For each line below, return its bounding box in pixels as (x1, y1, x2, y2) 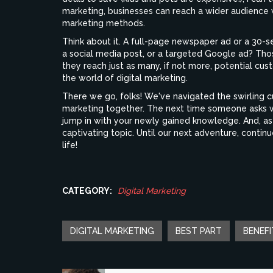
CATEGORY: (62, 185, 112, 196)
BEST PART (175, 225, 222, 236)
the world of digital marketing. (62, 73, 188, 83)
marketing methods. (62, 18, 145, 28)
